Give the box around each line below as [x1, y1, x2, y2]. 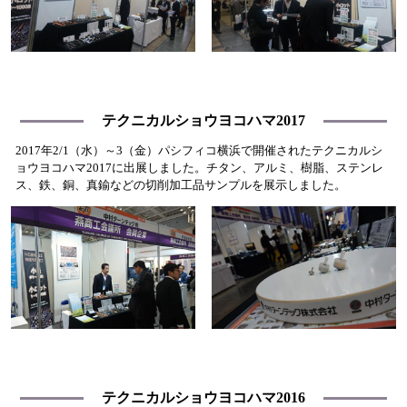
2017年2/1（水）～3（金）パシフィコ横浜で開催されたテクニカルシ [15, 144, 382, 158]
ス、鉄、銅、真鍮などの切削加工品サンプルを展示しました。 [15, 179, 346, 193]
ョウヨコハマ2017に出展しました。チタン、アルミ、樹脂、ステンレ [15, 162, 383, 175]
